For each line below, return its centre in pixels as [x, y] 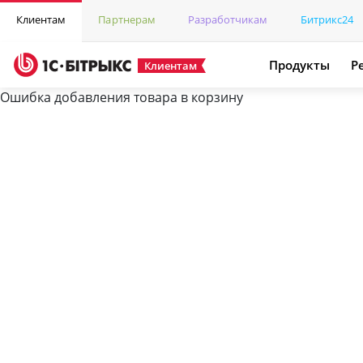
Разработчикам [228, 19]
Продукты [300, 65]
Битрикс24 [327, 19]
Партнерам [127, 19]
